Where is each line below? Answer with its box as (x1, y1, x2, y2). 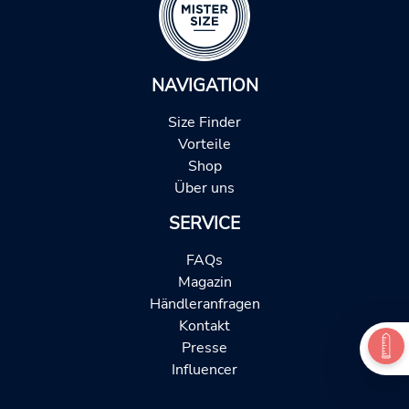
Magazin (177, 272, 232, 293)
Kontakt (179, 316, 230, 337)
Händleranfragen (149, 294, 260, 315)
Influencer (172, 360, 237, 381)
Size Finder (168, 112, 241, 133)
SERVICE (169, 212, 240, 236)
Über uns (174, 178, 235, 199)
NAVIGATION (151, 74, 258, 99)
